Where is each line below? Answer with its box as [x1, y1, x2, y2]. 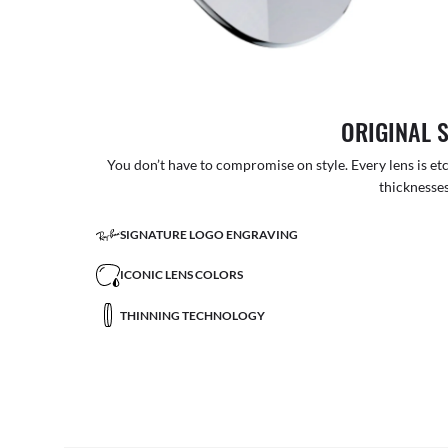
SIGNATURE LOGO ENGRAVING [120, 226, 298, 242]
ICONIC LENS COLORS [120, 267, 243, 283]
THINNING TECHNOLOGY [120, 307, 265, 323]
